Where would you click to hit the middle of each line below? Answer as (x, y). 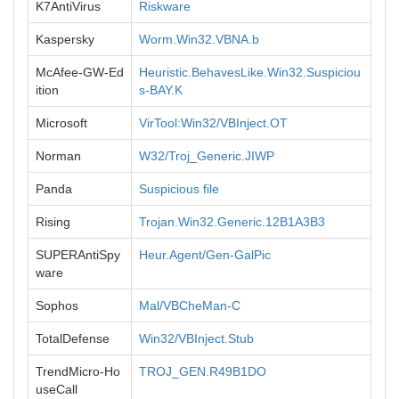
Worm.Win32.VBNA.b (199, 39)
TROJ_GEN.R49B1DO (203, 371)
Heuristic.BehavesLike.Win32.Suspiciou (250, 72)
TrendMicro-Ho (78, 371)
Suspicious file (179, 189)
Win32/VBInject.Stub (196, 338)
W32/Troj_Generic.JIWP (207, 156)
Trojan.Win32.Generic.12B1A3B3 (232, 222)
